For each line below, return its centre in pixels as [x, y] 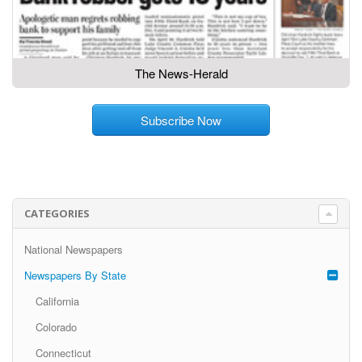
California [57, 301]
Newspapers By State [75, 275]
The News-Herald [181, 73]
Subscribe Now [181, 120]
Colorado [56, 326]
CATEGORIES [57, 214]
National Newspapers [73, 249]
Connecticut [63, 352]
